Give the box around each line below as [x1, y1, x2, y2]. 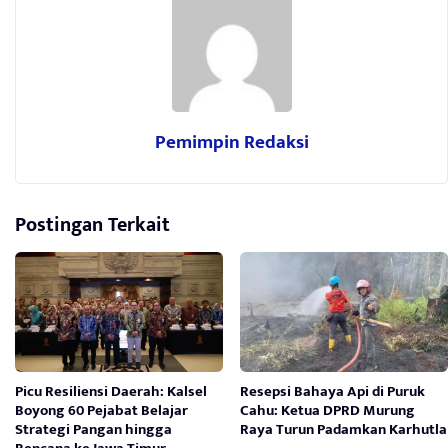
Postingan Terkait [15, 207, 170, 242]
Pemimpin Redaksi [154, 126, 309, 158]
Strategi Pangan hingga [15, 416, 172, 442]
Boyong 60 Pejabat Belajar [15, 397, 188, 423]
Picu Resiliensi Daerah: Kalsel [15, 378, 207, 404]
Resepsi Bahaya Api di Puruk [240, 378, 426, 404]
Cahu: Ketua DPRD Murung [240, 397, 416, 423]
